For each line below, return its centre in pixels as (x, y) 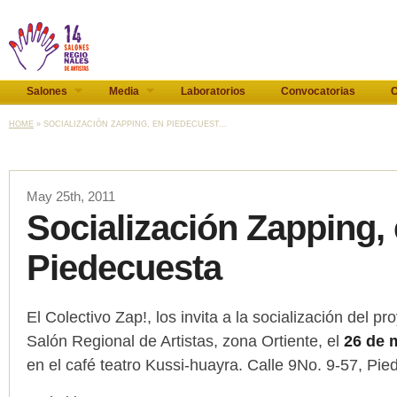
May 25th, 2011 (71, 196)
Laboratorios (213, 91)
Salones (47, 91)
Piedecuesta (124, 268)
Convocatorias (318, 91)
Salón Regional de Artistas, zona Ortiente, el (185, 341)
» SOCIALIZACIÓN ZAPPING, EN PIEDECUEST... (130, 124)
